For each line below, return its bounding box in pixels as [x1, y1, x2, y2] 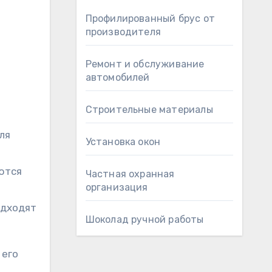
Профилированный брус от [85, 13, 216, 24]
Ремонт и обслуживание [85, 58, 205, 70]
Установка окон [85, 136, 161, 148]
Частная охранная [85, 168, 175, 180]
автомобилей [85, 72, 150, 83]
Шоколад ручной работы [85, 214, 204, 225]
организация [85, 182, 148, 193]
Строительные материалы [85, 104, 213, 115]
